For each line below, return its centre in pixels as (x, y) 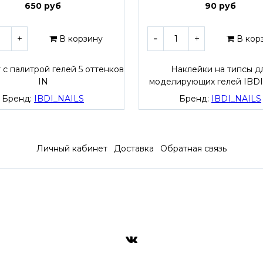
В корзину (81, 39)
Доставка (134, 149)
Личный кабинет (72, 149)
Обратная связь (194, 149)
